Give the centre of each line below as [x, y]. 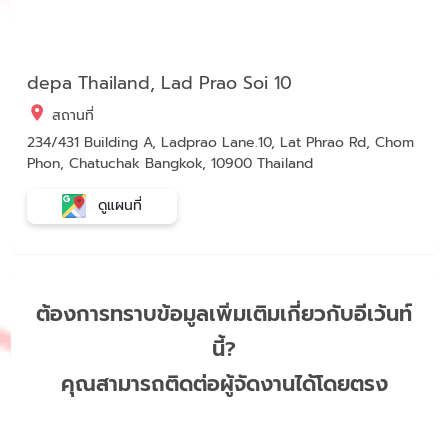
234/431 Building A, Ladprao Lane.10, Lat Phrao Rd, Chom [220, 142]
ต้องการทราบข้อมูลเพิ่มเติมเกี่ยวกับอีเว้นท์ [224, 313]
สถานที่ [70, 115]
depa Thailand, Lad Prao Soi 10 [159, 82]
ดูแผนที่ [117, 205]
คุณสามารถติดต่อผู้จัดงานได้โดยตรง [224, 383]
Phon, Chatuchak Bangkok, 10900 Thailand [169, 163]
